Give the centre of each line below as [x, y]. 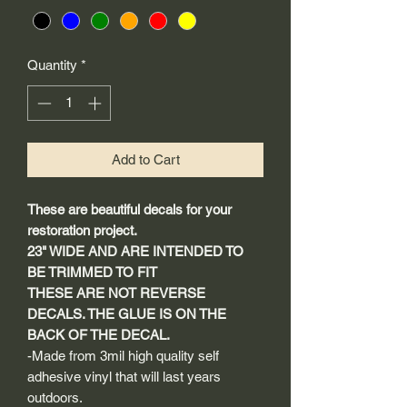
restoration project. [82, 230]
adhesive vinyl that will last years [124, 376]
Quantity [52, 65]
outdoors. [55, 397]
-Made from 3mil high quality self [123, 355]
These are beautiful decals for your [129, 209]
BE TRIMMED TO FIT [92, 272]
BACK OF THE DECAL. [99, 334]
